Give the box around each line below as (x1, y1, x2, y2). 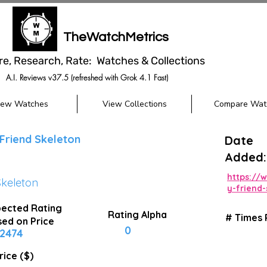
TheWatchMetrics (63, 30, 169, 44)
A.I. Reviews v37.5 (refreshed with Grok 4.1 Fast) (5, 72, 168, 83)
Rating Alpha (108, 209, 167, 221)
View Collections (102, 98, 167, 110)
